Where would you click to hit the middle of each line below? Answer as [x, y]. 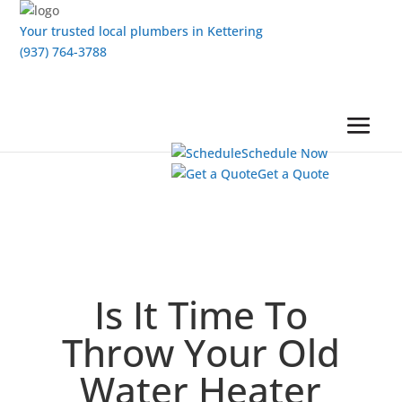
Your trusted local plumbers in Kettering [142, 31]
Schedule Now [284, 153]
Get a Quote [293, 174]
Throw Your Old [201, 352]
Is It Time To [201, 315]
